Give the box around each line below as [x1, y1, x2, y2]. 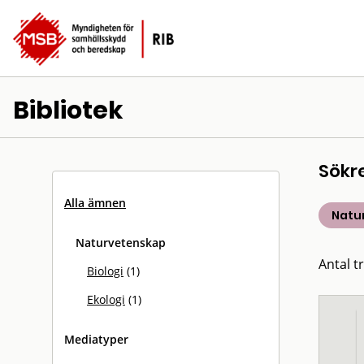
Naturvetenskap [76, 235, 166, 250]
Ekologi [87, 292, 125, 307]
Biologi [87, 263, 123, 279]
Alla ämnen [64, 195, 126, 210]
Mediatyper [64, 331, 128, 347]
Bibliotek [13, 93, 123, 128]
